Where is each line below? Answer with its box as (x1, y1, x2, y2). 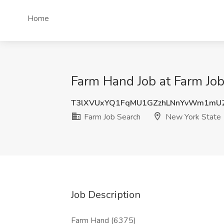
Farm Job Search (82, 111, 140, 122)
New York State (163, 111, 221, 122)
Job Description (71, 188, 140, 201)
